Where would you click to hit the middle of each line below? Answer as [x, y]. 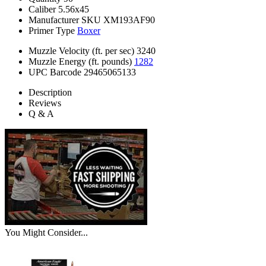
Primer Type [52, 31]
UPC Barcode [55, 72]
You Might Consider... [46, 233]
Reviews [45, 103]
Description [50, 93]
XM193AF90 [129, 20]
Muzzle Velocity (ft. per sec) [81, 51]
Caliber [42, 9]
